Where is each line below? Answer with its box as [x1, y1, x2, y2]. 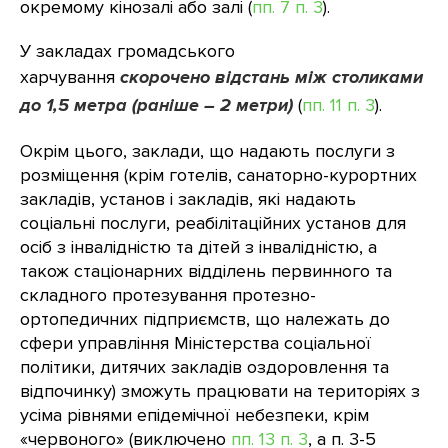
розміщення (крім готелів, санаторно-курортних [20, 164, 417, 186]
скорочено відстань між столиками [120, 66, 423, 88]
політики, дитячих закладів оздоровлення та [20, 356, 389, 378]
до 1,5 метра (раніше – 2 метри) [20, 94, 293, 116]
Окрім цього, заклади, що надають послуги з [20, 140, 395, 162]
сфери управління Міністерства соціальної [20, 332, 371, 354]
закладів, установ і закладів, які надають [20, 188, 356, 210]
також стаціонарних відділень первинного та [20, 260, 392, 282]
